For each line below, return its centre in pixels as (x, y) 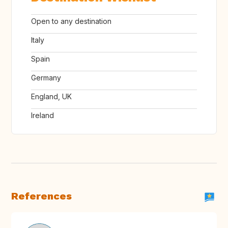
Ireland (42, 116)
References (41, 196)
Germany (46, 78)
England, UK (51, 97)
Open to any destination (71, 21)
